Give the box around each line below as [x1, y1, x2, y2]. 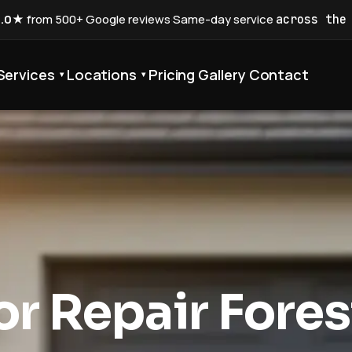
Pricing [148, 65, 196, 84]
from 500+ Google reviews [24, 11, 170, 27]
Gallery [198, 65, 246, 84]
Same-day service [172, 11, 276, 27]
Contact [248, 65, 310, 84]
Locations [66, 65, 137, 84]
